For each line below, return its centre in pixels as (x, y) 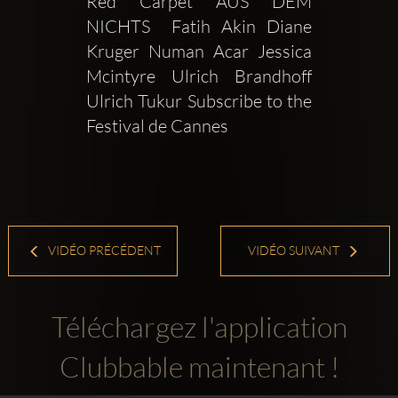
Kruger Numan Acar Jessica (199, 52)
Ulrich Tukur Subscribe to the (199, 101)
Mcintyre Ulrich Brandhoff (199, 76)
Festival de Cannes (159, 126)
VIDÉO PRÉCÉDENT (103, 251)
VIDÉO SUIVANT (295, 251)
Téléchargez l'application (199, 326)
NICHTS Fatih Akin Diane (199, 27)
